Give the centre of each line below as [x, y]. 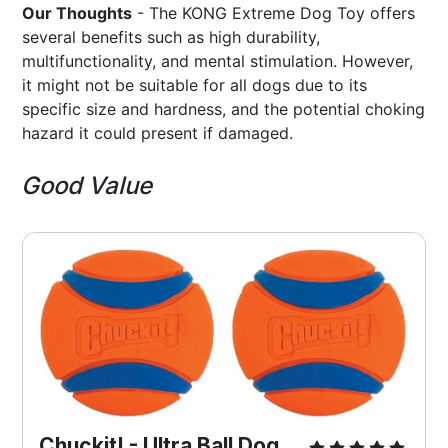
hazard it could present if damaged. [158, 132]
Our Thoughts [77, 12]
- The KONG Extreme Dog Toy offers [274, 12]
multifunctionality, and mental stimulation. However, [218, 60]
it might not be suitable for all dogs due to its [195, 84]
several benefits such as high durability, [171, 36]
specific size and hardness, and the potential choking [224, 108]
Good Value [87, 185]
